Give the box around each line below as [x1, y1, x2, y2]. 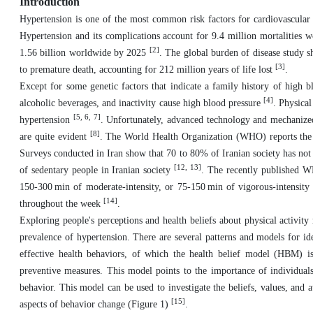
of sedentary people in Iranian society [20, 165, 175, 175]
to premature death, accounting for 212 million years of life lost [20, 64, 275, 75]
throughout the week [20, 198, 103, 209]
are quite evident [20, 131, 90, 142]
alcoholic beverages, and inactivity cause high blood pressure [20, 98, 263, 108]
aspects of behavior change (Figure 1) [20, 299, 171, 310]
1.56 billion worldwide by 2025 [20, 48, 150, 58]
